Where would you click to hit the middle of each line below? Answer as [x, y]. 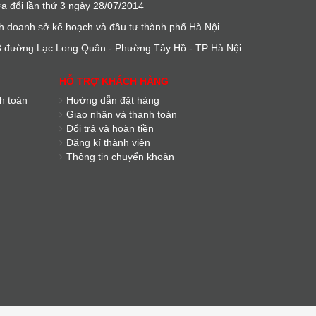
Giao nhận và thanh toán [121, 114]
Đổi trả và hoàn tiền [110, 128]
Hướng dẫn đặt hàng [113, 100]
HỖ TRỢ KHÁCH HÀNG [114, 81]
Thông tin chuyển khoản [120, 157]
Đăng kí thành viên [108, 142]
